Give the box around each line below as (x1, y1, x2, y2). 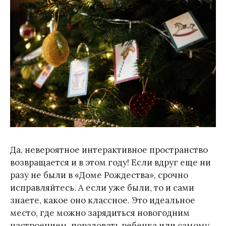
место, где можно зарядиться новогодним (10, 207, 190, 218)
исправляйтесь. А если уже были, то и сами (10, 182, 194, 193)
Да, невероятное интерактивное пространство (10, 144, 208, 155)
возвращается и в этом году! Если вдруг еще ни (10, 156, 211, 168)
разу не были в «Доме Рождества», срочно (10, 169, 188, 181)
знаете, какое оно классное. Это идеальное (10, 194, 195, 206)
